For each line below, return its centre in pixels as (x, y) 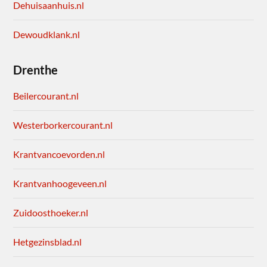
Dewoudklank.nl (47, 35)
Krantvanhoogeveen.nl (60, 184)
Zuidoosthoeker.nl (51, 213)
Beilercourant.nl (46, 96)
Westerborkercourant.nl (63, 125)
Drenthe (36, 70)
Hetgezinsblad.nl (48, 242)
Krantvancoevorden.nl (59, 154)
